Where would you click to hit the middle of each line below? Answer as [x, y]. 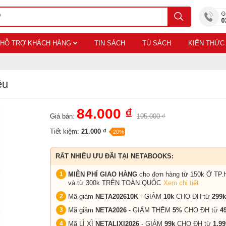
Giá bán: [62, 116]
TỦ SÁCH [156, 43]
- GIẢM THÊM [149, 210]
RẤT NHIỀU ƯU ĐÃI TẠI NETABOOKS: [115, 156]
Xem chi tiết [181, 183]
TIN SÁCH [109, 43]
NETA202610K [118, 196]
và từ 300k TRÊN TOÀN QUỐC [115, 183]
